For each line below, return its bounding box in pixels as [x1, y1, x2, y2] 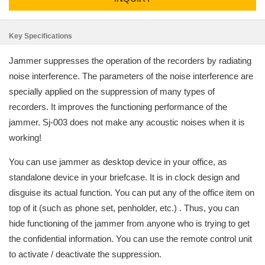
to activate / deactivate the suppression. [9, 249, 161, 259]
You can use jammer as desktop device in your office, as [9, 157, 227, 167]
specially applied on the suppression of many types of [9, 86, 215, 96]
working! [9, 132, 41, 143]
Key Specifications [9, 32, 72, 40]
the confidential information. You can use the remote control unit [9, 234, 252, 244]
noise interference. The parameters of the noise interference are [9, 71, 253, 81]
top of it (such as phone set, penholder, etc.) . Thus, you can [9, 203, 239, 213]
